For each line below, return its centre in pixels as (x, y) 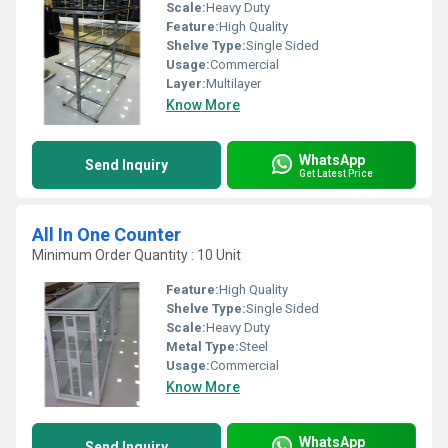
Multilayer (233, 83)
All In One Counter (106, 234)
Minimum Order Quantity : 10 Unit (136, 255)
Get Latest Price (336, 173)
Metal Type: (202, 346)
